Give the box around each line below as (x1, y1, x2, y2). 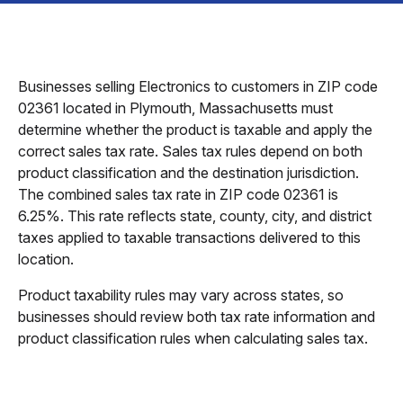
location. (18, 250, 74, 268)
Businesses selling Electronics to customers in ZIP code (18, 77, 378, 95)
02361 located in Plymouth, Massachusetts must (18, 99, 333, 117)
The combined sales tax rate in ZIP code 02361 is (18, 185, 338, 203)
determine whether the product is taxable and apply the (18, 121, 372, 139)
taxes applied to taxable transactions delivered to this (18, 228, 361, 246)
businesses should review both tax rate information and (18, 308, 375, 326)
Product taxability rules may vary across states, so (18, 286, 344, 304)
